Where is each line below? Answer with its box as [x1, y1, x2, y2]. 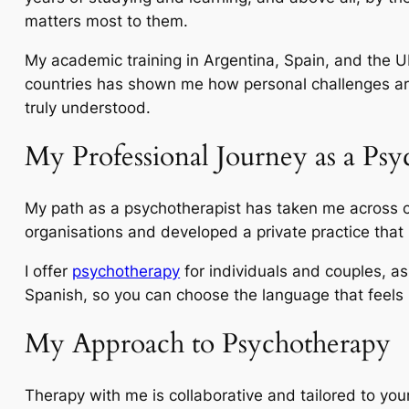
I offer [25, 261, 73, 280]
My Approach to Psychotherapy [25, 326, 392, 363]
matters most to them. [25, 11, 189, 30]
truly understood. [25, 98, 152, 117]
